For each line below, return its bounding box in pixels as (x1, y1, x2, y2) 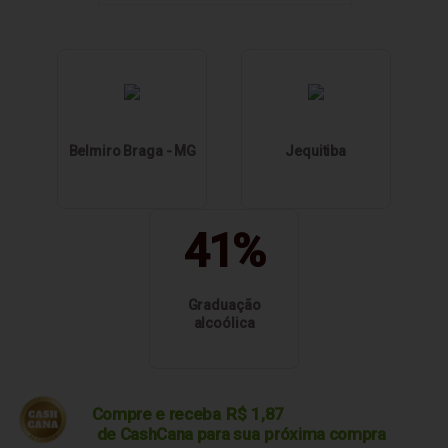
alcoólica (193, 315, 255, 332)
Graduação (187, 297, 261, 314)
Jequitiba (285, 142, 347, 159)
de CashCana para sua (96, 423, 260, 444)
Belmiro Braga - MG (68, 142, 197, 159)
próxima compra (264, 423, 386, 444)
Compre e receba (91, 403, 221, 424)
